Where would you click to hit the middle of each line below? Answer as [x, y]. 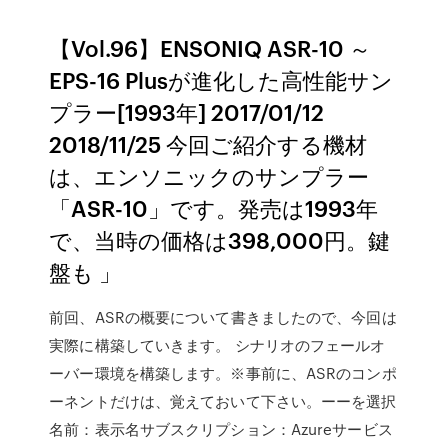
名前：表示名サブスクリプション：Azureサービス [221, 429]
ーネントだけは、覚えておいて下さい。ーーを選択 [223, 401]
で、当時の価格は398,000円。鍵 [220, 239]
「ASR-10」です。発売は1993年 [214, 207]
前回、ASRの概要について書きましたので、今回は [223, 317]
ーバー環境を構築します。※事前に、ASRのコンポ [223, 373]
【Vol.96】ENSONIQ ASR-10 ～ [210, 47]
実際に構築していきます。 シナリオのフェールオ [217, 345]
